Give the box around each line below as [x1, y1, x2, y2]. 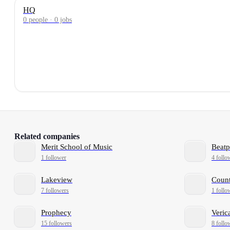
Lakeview [41, 176, 72, 184]
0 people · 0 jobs [23, 16, 72, 24]
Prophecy [41, 208, 71, 217]
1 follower [41, 154, 66, 161]
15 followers [41, 219, 72, 227]
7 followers [41, 186, 69, 194]
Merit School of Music [41, 143, 112, 151]
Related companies [14, 132, 80, 141]
